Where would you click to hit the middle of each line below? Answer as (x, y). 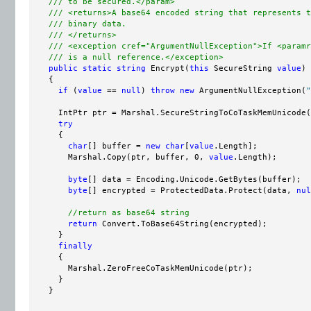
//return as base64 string (129, 212)
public (63, 68)
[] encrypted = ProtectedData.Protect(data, (192, 190)
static (97, 68)
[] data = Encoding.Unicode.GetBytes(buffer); (194, 179)
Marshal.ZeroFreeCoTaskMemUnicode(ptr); (141, 268)
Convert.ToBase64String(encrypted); (182, 224)
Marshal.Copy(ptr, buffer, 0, (119, 157)
